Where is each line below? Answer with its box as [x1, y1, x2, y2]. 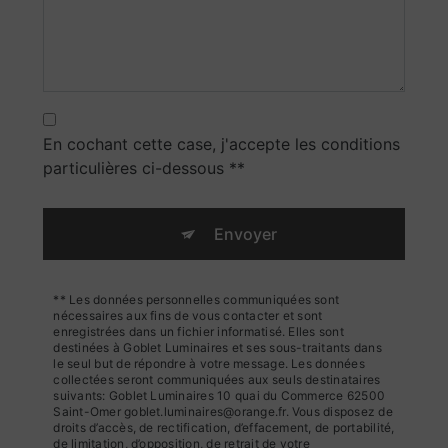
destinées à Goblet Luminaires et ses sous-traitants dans [53, 339, 382, 355]
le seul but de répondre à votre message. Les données [53, 355, 365, 371]
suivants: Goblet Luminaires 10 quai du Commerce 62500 [53, 387, 386, 403]
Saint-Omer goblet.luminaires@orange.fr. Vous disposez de [53, 403, 393, 419]
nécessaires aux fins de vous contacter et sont [53, 307, 323, 323]
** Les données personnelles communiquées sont [53, 291, 340, 307]
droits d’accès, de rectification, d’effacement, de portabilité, [53, 419, 395, 435]
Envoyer [213, 223, 277, 244]
